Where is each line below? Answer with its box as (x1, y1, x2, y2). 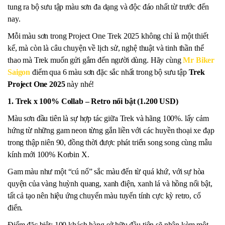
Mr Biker (183, 56, 215, 65)
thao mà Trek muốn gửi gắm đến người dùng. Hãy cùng (8, 56, 181, 65)
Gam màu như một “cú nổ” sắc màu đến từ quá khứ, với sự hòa (8, 167, 205, 176)
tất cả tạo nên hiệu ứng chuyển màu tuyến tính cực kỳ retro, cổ (8, 191, 201, 200)
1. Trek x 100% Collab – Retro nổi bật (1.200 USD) (8, 97, 178, 106)
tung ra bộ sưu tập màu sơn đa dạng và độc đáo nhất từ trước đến (8, 3, 209, 12)
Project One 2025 (8, 80, 65, 89)
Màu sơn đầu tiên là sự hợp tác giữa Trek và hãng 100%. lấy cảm (8, 114, 209, 123)
